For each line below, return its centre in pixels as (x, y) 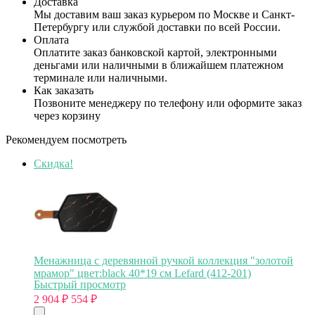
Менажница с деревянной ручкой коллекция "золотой (163, 260)
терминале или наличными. (101, 77)
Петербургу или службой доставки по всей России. (157, 27)
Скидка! (53, 163)
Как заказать (64, 90)
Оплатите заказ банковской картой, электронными (155, 52)
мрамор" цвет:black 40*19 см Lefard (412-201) (142, 273)
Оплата (51, 39)
